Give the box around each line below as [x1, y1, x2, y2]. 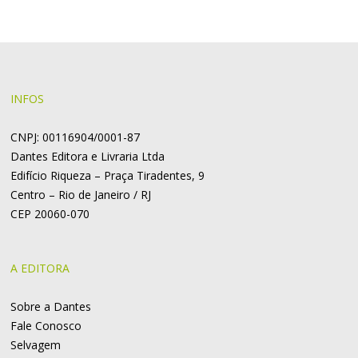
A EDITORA [10, 261, 70, 276]
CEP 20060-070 [10, 206, 90, 222]
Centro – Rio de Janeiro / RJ [10, 187, 152, 203]
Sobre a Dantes [10, 299, 92, 315]
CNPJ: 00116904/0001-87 [10, 129, 141, 145]
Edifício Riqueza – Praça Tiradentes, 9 [10, 168, 205, 184]
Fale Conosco [10, 318, 82, 334]
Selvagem [10, 337, 62, 353]
